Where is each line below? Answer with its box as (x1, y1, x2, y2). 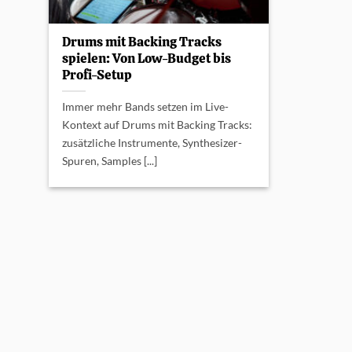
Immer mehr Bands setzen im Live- (62, 100, 229, 114)
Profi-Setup (62, 66, 133, 84)
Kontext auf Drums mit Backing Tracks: (62, 118, 253, 132)
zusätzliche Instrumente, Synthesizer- (62, 136, 243, 150)
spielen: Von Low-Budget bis (62, 49, 232, 68)
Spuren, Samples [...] (62, 154, 158, 168)
